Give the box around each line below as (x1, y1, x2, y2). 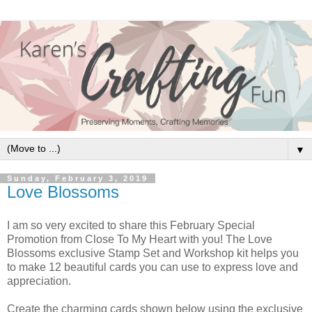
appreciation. (7, 274, 71, 287)
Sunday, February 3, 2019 (7, 174, 148, 183)
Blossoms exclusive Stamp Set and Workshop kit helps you (7, 247, 299, 259)
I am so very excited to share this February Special (7, 219, 255, 231)
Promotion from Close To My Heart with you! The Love (7, 233, 272, 245)
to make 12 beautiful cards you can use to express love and (7, 260, 298, 273)
